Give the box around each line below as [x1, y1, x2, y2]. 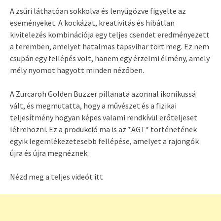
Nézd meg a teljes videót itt [10, 172, 103, 182]
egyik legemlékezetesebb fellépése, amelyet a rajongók [10, 136, 199, 147]
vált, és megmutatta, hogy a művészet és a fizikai [10, 101, 177, 111]
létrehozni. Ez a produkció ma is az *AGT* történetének [10, 124, 197, 135]
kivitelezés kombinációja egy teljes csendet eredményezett [10, 30, 210, 40]
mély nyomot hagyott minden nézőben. [10, 65, 144, 75]
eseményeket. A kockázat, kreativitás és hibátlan [10, 18, 175, 28]
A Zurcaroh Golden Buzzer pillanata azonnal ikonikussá [10, 89, 196, 99]
